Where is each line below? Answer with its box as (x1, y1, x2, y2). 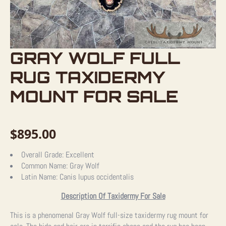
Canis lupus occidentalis (60, 172, 134, 182)
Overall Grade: (21, 149, 66, 160)
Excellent (66, 149, 94, 160)
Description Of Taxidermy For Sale (61, 191, 165, 201)
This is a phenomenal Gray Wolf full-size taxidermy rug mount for (10, 210, 208, 220)
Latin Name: (21, 172, 60, 182)
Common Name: (21, 160, 70, 171)
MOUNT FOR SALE (10, 86, 179, 106)
